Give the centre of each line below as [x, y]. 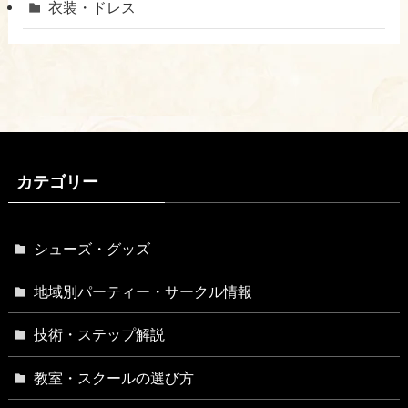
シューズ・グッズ [92, 249]
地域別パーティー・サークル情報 [143, 292]
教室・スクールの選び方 [114, 377]
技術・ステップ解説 [100, 335]
